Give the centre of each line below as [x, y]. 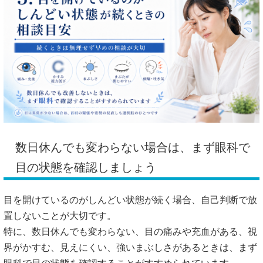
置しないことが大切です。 [60, 215]
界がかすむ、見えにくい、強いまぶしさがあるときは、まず [130, 247]
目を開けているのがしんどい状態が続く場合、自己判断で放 [130, 200]
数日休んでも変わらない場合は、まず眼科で [133, 147]
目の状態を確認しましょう [86, 167]
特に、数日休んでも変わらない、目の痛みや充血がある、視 [130, 231]
